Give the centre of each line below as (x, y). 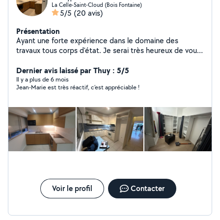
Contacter (147, 188)
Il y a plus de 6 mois (42, 79)
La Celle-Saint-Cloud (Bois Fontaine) (97, 5)
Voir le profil (72, 188)
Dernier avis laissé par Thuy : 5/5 (73, 70)
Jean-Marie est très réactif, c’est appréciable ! (78, 87)
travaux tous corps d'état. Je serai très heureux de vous (108, 50)
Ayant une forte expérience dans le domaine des (97, 41)
